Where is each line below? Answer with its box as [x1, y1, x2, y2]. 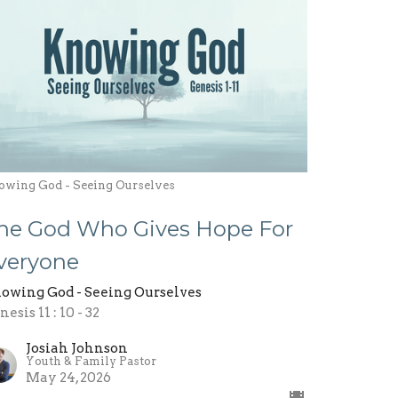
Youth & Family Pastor [26, 354, 157, 369]
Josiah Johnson [26, 340, 129, 357]
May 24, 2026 [26, 370, 112, 386]
